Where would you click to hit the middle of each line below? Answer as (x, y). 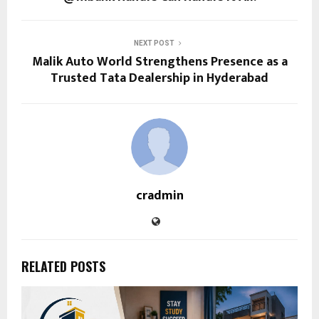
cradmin (159, 196)
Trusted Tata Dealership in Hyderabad (159, 79)
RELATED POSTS (63, 267)
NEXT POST (154, 43)
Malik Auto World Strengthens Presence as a (159, 62)
